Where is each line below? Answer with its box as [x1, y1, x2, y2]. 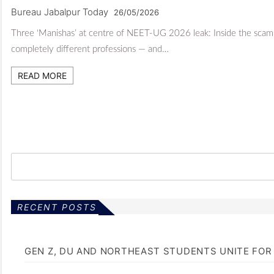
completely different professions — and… [11, 44, 169, 54]
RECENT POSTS [17, 201, 97, 212]
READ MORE [18, 70, 67, 81]
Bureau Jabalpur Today [11, 6, 108, 18]
